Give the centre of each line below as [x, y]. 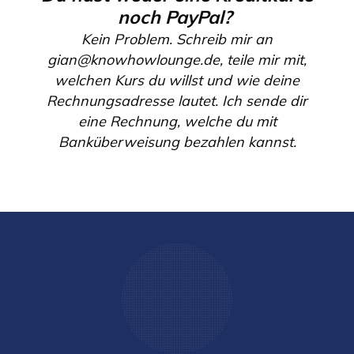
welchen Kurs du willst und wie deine [177, 80]
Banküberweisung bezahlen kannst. [177, 142]
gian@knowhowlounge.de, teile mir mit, [177, 60]
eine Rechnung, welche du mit [177, 121]
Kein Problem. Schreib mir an [177, 39]
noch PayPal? [175, 17]
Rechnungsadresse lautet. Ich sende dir [177, 101]
